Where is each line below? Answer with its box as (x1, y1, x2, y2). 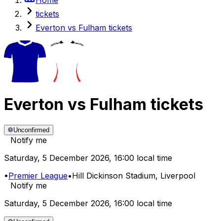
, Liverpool (155, 171, 195, 181)
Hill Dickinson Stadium (72, 171, 155, 181)
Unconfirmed (13, 126, 49, 134)
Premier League (8, 171, 68, 181)
